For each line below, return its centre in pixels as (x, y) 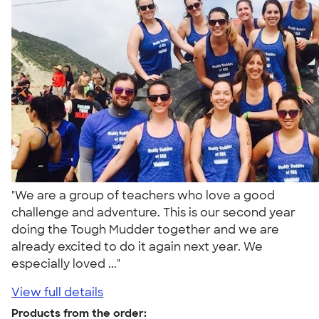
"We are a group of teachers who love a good (143, 195)
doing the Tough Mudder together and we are (145, 229)
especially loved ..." (69, 263)
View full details (57, 292)
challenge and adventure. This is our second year (153, 212)
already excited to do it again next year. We (137, 246)
